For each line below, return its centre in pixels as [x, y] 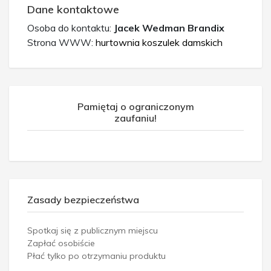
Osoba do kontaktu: [70, 28]
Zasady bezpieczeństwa [83, 199]
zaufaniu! [135, 118]
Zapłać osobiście [61, 243]
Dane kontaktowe [73, 9]
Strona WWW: [61, 42]
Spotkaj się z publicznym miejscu [93, 230]
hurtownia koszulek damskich [159, 42]
